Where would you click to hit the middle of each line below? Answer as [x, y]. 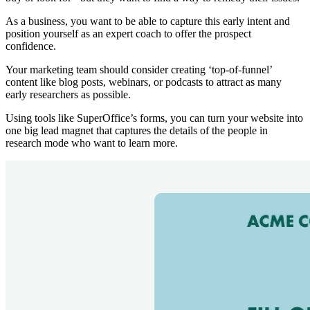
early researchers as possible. [68, 95]
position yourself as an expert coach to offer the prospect [128, 34]
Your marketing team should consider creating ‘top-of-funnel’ [139, 70]
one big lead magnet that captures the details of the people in [137, 131]
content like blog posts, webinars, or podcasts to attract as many [144, 82]
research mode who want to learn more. [92, 143]
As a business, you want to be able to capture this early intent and [148, 21]
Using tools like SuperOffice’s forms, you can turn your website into [154, 118]
